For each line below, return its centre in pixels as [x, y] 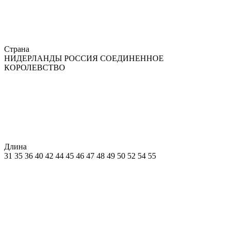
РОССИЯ [82, 58]
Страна [18, 49]
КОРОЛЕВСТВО [35, 67]
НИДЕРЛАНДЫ [34, 58]
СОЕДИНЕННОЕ [132, 58]
